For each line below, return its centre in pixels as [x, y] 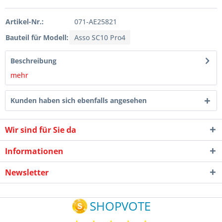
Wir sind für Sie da [41, 130]
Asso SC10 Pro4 [100, 38]
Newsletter [27, 173]
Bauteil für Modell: [37, 38]
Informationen [34, 151]
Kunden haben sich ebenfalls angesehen [79, 101]
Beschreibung [33, 61]
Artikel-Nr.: [25, 22]
